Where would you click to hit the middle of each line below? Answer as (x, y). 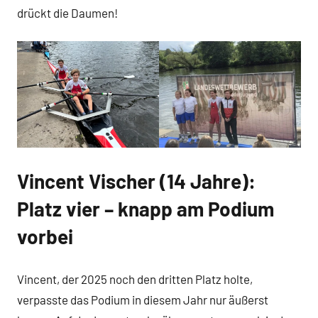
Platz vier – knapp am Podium (146, 209)
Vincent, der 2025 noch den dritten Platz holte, (135, 279)
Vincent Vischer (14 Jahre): (136, 181)
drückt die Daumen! (67, 12)
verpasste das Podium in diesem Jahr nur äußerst (143, 299)
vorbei (45, 237)
